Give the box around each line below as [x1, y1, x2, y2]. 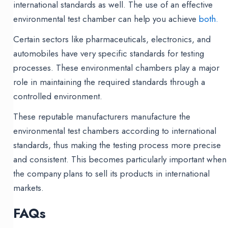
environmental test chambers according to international [13, 125, 217, 137]
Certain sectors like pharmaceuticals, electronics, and [13, 33, 211, 46]
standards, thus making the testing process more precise [13, 139, 221, 152]
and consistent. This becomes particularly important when [13, 153, 227, 166]
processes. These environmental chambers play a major [13, 62, 220, 74]
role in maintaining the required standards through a [13, 76, 206, 89]
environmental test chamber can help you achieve [13, 13, 199, 25]
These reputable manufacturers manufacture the [13, 110, 191, 123]
